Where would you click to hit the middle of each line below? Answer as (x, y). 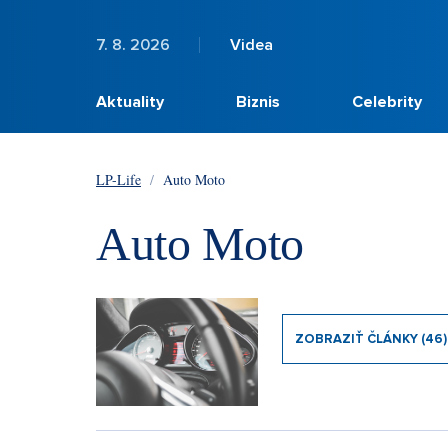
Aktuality (130, 102)
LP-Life (118, 179)
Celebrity (387, 102)
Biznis (258, 102)
